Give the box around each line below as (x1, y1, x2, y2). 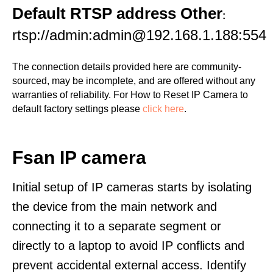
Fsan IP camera (12, 147, 146, 168)
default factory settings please (12, 104, 143, 114)
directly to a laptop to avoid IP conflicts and (12, 239, 244, 252)
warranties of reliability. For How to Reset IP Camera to (12, 90, 248, 100)
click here (143, 104, 184, 114)
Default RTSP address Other (12, 4, 222, 23)
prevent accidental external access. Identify (12, 258, 246, 272)
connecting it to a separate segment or (12, 219, 221, 233)
